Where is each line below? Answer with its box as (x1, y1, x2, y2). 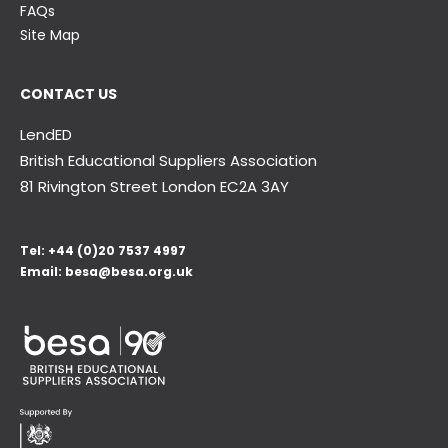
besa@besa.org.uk (65, 262, 193, 280)
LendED (20, 123, 72, 145)
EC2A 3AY (220, 175, 289, 197)
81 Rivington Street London (20, 175, 216, 197)
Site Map (20, 24, 80, 45)
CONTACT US (20, 83, 117, 104)
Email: (20, 262, 65, 280)
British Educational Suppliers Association (20, 149, 317, 171)
